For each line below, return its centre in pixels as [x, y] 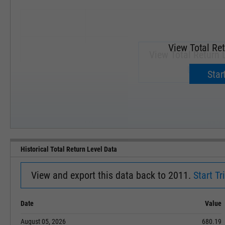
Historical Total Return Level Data [69, 149]
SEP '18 [85, 123]
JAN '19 [214, 123]
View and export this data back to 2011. [112, 175]
